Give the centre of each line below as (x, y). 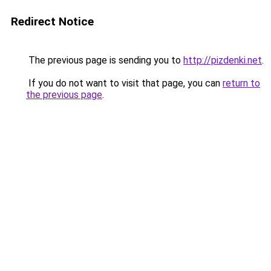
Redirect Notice (52, 21)
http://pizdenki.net (223, 60)
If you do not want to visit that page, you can (124, 83)
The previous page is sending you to (105, 60)
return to (241, 83)
